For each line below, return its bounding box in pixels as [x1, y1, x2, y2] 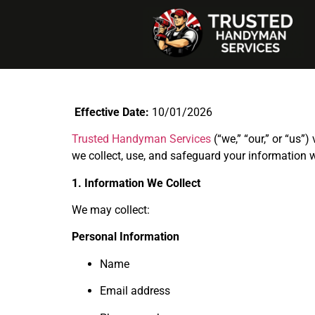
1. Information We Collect [72, 176, 200, 190]
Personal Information [72, 230, 179, 244]
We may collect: [72, 203, 150, 217]
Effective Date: [72, 105, 149, 119]
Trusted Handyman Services [72, 132, 211, 146]
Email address [100, 284, 170, 298]
